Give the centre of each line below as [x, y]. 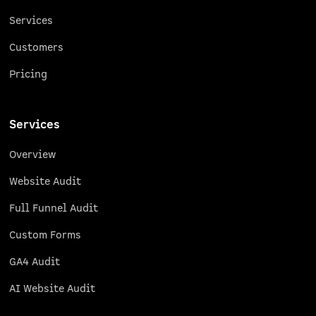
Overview [33, 155]
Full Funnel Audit [54, 209]
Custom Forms [45, 236]
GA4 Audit [35, 262]
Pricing [29, 75]
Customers [37, 48]
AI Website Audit [53, 289]
